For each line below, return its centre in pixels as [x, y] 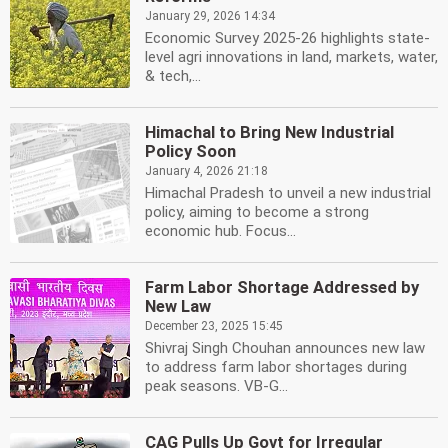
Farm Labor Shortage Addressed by [282, 287]
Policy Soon [190, 151]
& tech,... [173, 76]
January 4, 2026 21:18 [206, 171]
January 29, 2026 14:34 [210, 16]
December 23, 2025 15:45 [214, 326]
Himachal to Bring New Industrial [269, 132]
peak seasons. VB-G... [216, 386]
